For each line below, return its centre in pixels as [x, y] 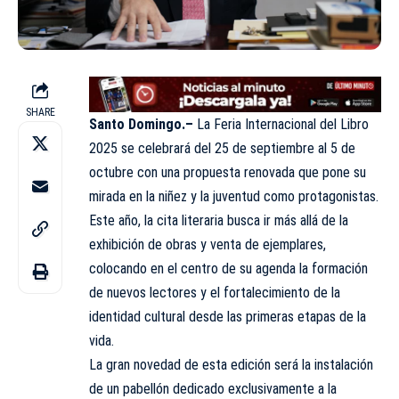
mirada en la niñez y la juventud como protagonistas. [234, 197]
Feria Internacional [267, 125]
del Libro [344, 125]
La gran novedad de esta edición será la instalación [231, 365]
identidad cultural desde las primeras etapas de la [228, 317]
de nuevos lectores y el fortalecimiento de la [215, 293]
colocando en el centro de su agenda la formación [228, 269]
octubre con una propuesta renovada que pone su [228, 173]
